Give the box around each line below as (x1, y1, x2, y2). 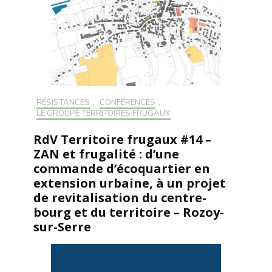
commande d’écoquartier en (33, 160, 210, 177)
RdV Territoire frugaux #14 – (33, 131, 211, 148)
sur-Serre (33, 218, 91, 235)
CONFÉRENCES (100, 97, 155, 108)
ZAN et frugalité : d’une (33, 145, 179, 162)
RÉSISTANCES (36, 97, 90, 108)
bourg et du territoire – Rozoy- (33, 203, 224, 220)
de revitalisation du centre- (33, 189, 206, 206)
